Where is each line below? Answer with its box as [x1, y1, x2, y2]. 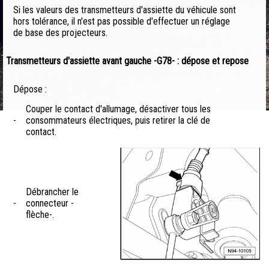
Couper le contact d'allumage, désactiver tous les [26, 103, 211, 115]
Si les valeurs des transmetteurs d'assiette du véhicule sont [13, 4, 236, 16]
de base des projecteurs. [13, 27, 107, 39]
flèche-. [26, 209, 54, 221]
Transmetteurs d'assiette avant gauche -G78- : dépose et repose [6, 55, 249, 67]
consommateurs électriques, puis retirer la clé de [26, 115, 210, 127]
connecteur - [26, 198, 74, 210]
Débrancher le [26, 186, 79, 198]
